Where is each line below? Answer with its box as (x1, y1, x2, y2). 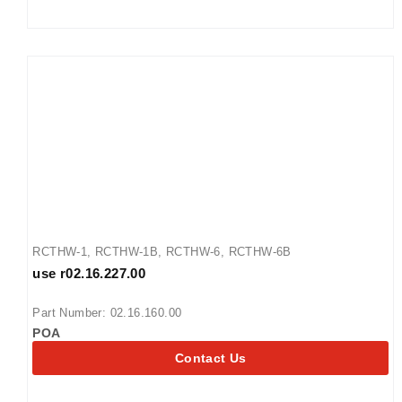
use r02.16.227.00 (32, 265, 146, 281)
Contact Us (174, 350, 247, 365)
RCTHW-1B (95, 244, 159, 258)
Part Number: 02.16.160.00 (32, 305, 182, 319)
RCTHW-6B (228, 244, 292, 258)
